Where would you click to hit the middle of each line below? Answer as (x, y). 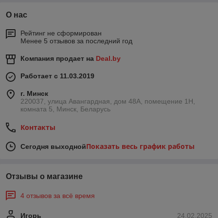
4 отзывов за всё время (58, 196)
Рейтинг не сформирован (61, 33)
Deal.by (108, 59)
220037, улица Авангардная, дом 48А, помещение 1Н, (108, 101)
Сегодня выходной (53, 147)
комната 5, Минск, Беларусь (65, 109)
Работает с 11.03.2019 (57, 76)
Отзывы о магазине (44, 177)
